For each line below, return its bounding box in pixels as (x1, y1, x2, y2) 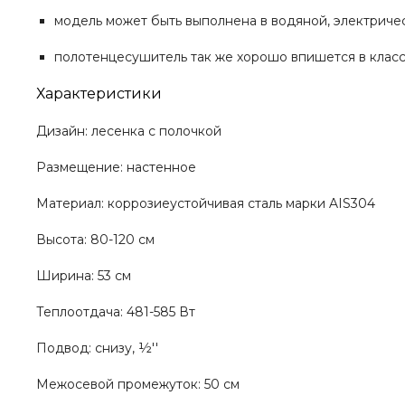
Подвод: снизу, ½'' (36, 340, 158, 357)
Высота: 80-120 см (36, 231, 155, 249)
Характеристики (36, 85, 162, 103)
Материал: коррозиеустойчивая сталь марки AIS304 (36, 195, 375, 212)
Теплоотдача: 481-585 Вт (36, 304, 195, 321)
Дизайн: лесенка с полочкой (36, 123, 221, 140)
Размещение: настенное (36, 159, 196, 176)
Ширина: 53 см (36, 268, 131, 285)
